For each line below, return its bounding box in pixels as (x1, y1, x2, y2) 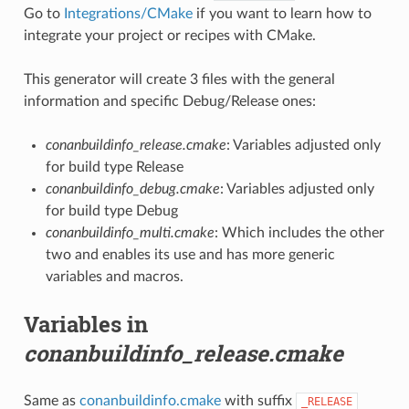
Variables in (23, 309, 148, 339)
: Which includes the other (214, 225, 384, 240)
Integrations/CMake (63, 5, 193, 21)
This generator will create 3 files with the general (23, 71, 335, 87)
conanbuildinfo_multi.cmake (45, 225, 215, 240)
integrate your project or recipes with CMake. (23, 27, 316, 43)
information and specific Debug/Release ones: (23, 93, 316, 109)
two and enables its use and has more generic (45, 246, 335, 262)
